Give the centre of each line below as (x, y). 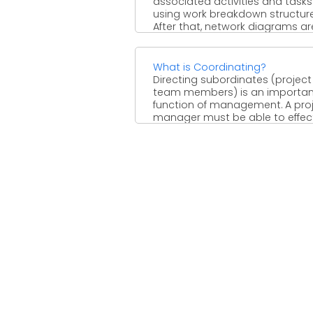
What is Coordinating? (210, 67)
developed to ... (191, 39)
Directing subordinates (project (232, 79)
